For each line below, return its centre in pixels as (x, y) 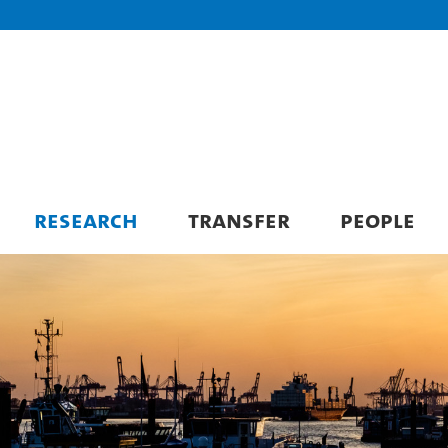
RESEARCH (86, 219)
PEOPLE (377, 219)
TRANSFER (239, 219)
